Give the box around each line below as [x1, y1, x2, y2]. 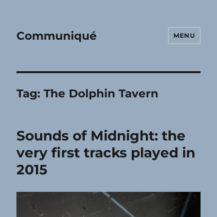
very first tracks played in [16, 144, 196, 161]
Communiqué [16, 29, 97, 43]
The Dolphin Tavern [44, 87, 159, 100]
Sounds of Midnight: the [16, 127, 186, 144]
